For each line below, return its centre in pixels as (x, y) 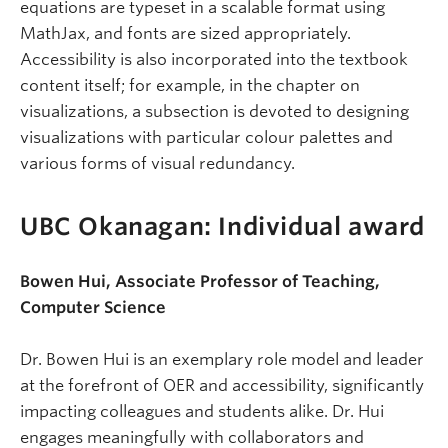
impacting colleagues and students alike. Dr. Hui (202, 411)
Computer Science (93, 307)
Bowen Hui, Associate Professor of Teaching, (200, 281)
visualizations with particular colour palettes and (206, 137)
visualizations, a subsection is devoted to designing (214, 111)
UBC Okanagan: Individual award (222, 226)
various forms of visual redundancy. (157, 163)
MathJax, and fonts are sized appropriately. (185, 33)
